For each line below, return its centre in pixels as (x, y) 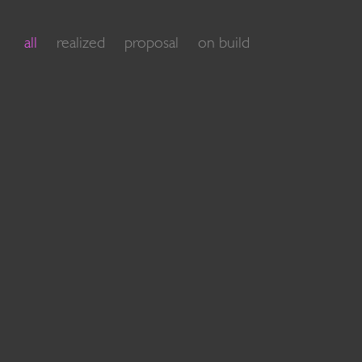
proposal (152, 43)
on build (224, 43)
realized (81, 43)
